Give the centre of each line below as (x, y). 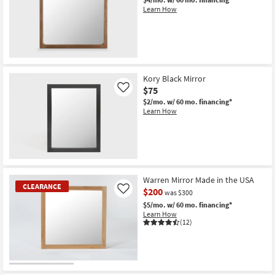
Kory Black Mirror (174, 78)
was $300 (179, 193)
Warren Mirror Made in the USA (199, 180)
